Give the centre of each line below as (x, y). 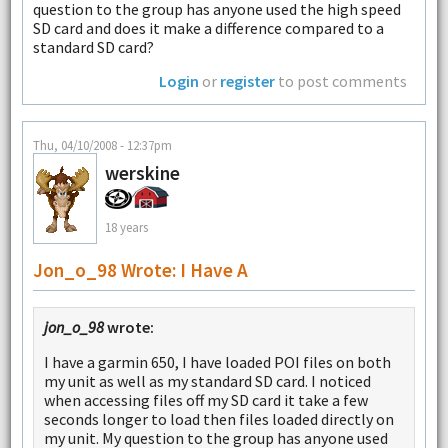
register (248, 80)
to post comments (341, 80)
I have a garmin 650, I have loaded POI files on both (217, 362)
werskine (142, 173)
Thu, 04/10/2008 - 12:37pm (102, 145)
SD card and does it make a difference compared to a (208, 28)
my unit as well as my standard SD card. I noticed (207, 381)
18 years (126, 226)
